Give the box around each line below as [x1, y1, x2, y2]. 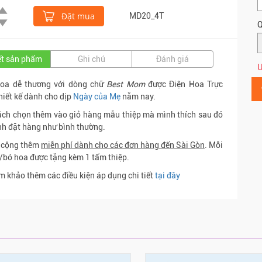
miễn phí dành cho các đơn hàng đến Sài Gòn [41, 140, 205, 150]
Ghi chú [77, 54, 105, 64]
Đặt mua [59, 10, 95, 22]
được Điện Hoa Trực [144, 79, 223, 89]
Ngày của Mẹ [73, 91, 120, 101]
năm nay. [120, 91, 156, 101]
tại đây [155, 170, 180, 180]
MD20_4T [129, 11, 164, 20]
